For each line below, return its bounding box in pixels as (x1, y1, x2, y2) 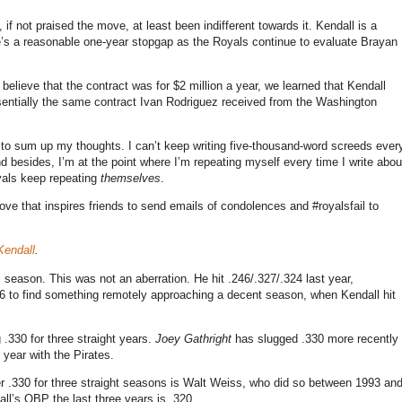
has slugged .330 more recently (232, 331, 398, 345)
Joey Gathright (155, 331, 232, 345)
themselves (100, 171, 161, 186)
